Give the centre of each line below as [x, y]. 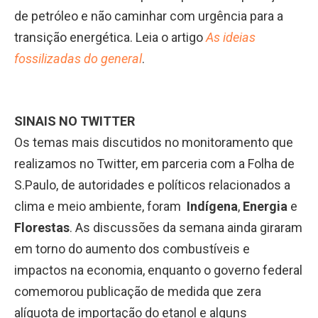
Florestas [42, 228]
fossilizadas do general [78, 58]
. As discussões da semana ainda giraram [186, 228]
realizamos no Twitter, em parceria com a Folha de [154, 164]
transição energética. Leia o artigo [110, 37]
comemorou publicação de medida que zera [138, 292]
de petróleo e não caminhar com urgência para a [149, 16]
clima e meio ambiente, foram [100, 207]
